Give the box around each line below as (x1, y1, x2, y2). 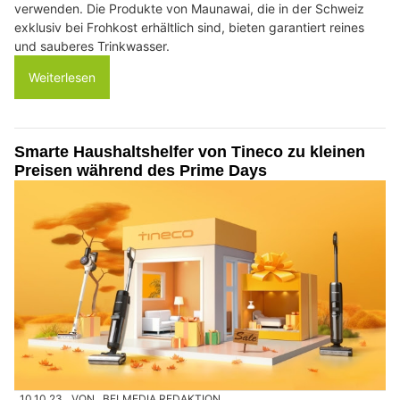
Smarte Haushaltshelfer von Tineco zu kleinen (14, 143, 365, 162)
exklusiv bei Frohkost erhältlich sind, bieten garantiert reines (14, 20, 364, 36)
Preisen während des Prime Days (14, 162, 267, 180)
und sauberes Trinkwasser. (14, 38, 170, 54)
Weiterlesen (29, 70, 96, 86)
